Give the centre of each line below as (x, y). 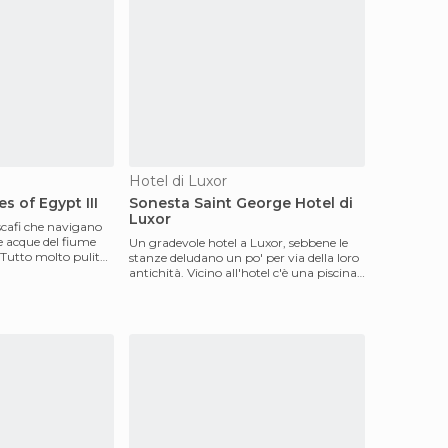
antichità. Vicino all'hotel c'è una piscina (243, 272)
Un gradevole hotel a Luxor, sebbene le (238, 242)
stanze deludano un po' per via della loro (244, 257)
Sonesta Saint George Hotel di (241, 203)
